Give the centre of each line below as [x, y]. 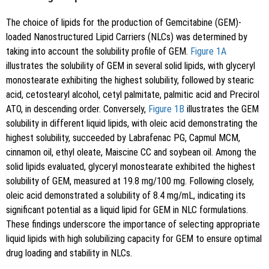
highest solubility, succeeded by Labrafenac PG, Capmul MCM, [123, 138]
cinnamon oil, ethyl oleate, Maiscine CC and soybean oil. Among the [131, 153]
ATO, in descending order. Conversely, [77, 109]
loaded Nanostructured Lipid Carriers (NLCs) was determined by [127, 37]
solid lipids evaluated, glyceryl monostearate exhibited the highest [131, 167]
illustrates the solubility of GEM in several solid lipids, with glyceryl [131, 66]
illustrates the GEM [222, 109]
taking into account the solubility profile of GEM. [98, 52]
